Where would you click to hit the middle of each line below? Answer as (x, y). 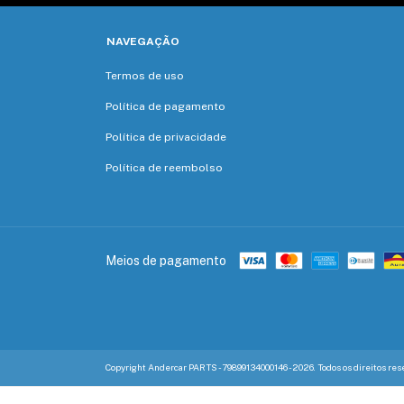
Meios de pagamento (166, 260)
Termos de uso (145, 76)
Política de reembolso (164, 168)
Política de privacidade (166, 138)
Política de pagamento (165, 107)
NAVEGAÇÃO (143, 42)
